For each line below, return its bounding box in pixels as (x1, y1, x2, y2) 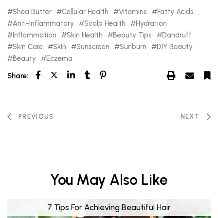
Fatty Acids (157, 7, 194, 16)
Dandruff (162, 30, 192, 39)
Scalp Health (84, 18, 126, 28)
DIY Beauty (157, 42, 193, 51)
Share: (7, 71, 28, 80)
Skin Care (13, 42, 43, 51)
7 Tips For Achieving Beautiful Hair (47, 202, 171, 212)
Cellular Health (62, 7, 109, 16)
